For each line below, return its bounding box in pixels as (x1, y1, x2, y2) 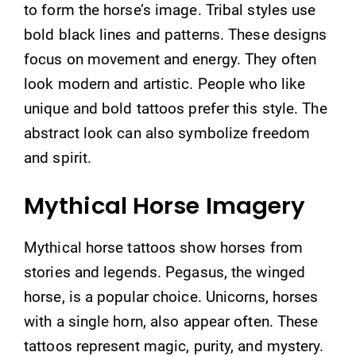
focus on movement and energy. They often (24, 49, 317, 68)
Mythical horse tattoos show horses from (24, 238, 303, 257)
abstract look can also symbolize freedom (24, 123, 311, 142)
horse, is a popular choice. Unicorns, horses (24, 288, 319, 306)
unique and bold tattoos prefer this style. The (24, 99, 327, 118)
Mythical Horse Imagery (24, 190, 306, 222)
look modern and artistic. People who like (24, 74, 306, 93)
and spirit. (24, 148, 92, 167)
